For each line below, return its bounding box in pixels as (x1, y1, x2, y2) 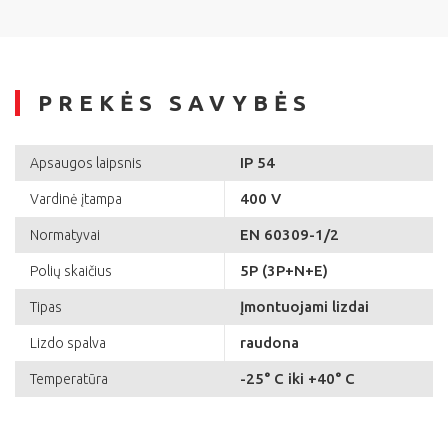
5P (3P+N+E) (240, 262, 328, 280)
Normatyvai (30, 227, 100, 244)
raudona (240, 334, 299, 352)
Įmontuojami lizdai (240, 298, 369, 316)
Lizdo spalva (30, 335, 106, 352)
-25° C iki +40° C (240, 370, 355, 388)
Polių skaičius (30, 263, 112, 280)
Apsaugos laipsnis (30, 155, 142, 172)
